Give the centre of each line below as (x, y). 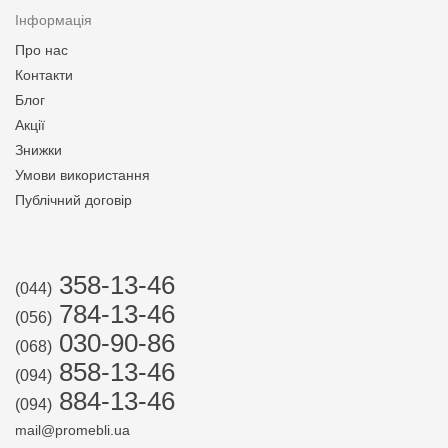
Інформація (53, 20)
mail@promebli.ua (72, 430)
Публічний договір (73, 200)
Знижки (38, 150)
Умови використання (82, 175)
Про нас (41, 50)
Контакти (44, 75)
